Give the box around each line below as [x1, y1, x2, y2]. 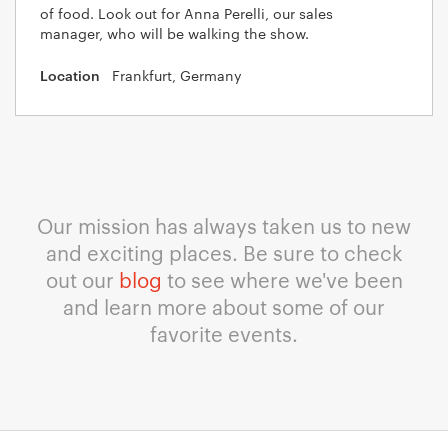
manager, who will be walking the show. [40, 23, 309, 43]
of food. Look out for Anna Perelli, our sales [40, 3, 333, 23]
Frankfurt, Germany [112, 65, 242, 85]
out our [45, 265, 119, 293]
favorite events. [150, 319, 298, 347]
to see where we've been [161, 265, 403, 293]
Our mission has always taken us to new [37, 211, 411, 239]
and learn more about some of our [63, 292, 385, 320]
